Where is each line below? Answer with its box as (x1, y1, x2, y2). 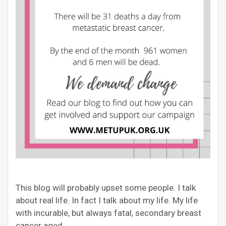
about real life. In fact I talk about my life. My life (16, 195, 198, 205)
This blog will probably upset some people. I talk (16, 182, 196, 193)
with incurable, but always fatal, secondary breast (16, 207, 201, 218)
